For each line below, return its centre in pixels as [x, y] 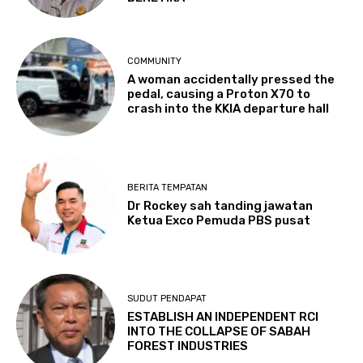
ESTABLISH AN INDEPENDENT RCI [223, 317]
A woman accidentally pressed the [231, 80]
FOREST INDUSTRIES [188, 346]
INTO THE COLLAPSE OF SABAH [219, 332]
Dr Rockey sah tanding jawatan [220, 205]
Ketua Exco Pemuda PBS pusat [219, 220]
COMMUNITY [155, 62]
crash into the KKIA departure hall [228, 109]
